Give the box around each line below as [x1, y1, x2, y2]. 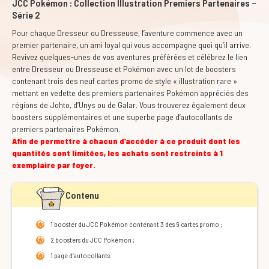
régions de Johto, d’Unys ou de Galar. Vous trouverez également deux [12, 100, 246, 110]
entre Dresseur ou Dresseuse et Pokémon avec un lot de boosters [12, 64, 236, 74]
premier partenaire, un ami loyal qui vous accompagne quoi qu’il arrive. [12, 40, 251, 50]
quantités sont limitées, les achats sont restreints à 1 [12, 148, 223, 158]
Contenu [65, 189, 99, 201]
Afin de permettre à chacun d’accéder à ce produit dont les [12, 136, 240, 146]
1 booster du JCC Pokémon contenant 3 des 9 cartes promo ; [50, 220, 222, 228]
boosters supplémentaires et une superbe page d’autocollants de [12, 112, 232, 122]
